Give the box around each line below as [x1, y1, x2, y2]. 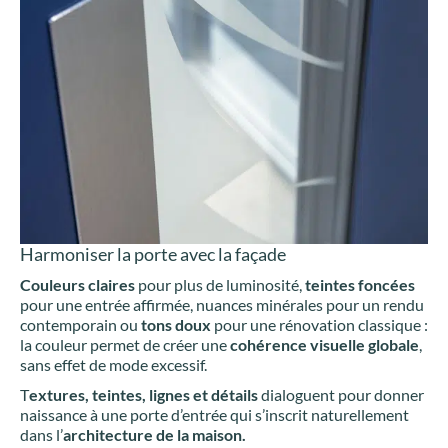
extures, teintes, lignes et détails [29, 384, 261, 404]
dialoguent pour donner [261, 384, 424, 404]
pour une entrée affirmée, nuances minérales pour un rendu [20, 294, 424, 314]
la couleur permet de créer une [20, 334, 230, 354]
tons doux [138, 314, 211, 334]
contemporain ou [20, 314, 138, 334]
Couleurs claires [20, 274, 135, 294]
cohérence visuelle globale [230, 334, 419, 354]
